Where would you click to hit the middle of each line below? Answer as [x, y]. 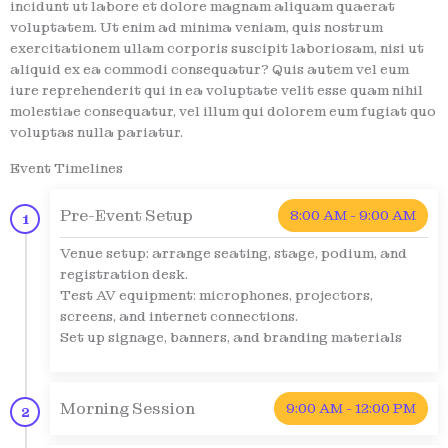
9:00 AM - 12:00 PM [351, 408]
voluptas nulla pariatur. [96, 132]
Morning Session [127, 408]
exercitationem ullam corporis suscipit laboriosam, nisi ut [217, 48]
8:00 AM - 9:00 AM [353, 215]
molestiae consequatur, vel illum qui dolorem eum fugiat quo [223, 111]
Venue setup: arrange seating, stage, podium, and [233, 253]
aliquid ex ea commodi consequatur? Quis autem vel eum [209, 69]
